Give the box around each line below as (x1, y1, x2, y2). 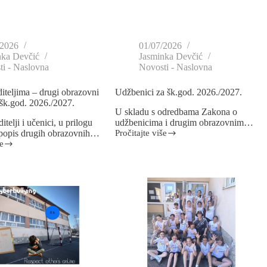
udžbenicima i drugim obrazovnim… (114, 117, 253, 128)
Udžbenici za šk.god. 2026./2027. (114, 87, 242, 98)
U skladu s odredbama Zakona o (114, 107, 237, 117)
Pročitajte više (114, 128, 167, 138)
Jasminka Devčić (138, 51, 203, 62)
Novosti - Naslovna (138, 62, 212, 73)
